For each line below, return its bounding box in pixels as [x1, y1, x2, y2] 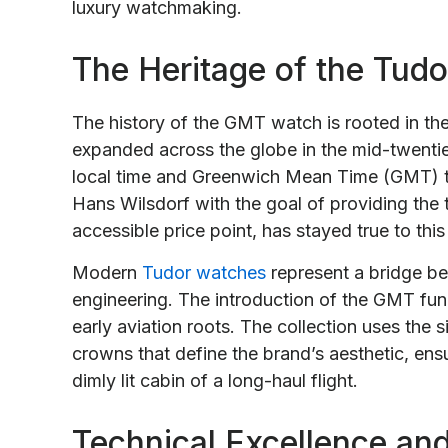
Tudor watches [142, 261, 266, 283]
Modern [72, 261, 142, 283]
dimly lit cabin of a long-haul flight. [72, 369, 358, 391]
